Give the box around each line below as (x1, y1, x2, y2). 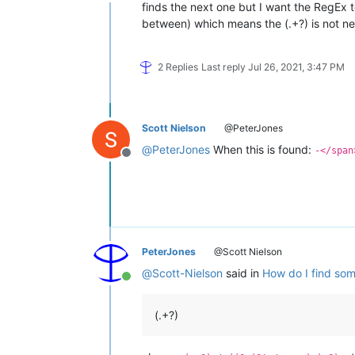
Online (125, 277, 162, 293)
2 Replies (158, 61, 198, 74)
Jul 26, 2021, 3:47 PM (248, 61, 345, 74)
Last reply (201, 61, 248, 74)
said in (223, 266, 262, 281)
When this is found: (210, 143, 315, 157)
